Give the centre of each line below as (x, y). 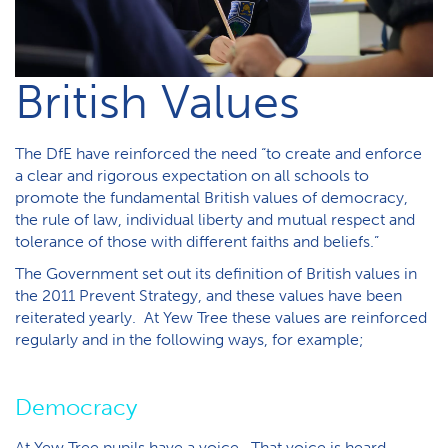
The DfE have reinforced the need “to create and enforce (218, 153)
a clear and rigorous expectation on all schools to (192, 175)
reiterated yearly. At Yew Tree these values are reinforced (221, 317)
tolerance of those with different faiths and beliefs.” (197, 241)
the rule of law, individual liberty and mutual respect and (215, 219)
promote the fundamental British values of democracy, (211, 197)
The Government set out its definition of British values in (216, 273)
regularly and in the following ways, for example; (189, 339)
